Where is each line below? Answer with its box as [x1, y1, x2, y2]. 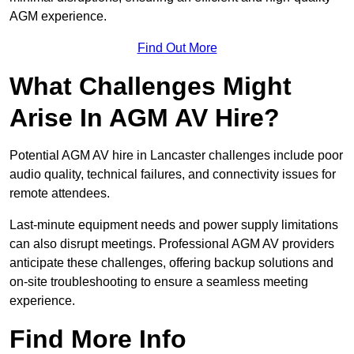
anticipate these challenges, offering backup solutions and [9, 256, 333, 270]
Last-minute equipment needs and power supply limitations [9, 218, 338, 232]
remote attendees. [9, 186, 110, 201]
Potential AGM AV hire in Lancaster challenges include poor [9, 149, 343, 163]
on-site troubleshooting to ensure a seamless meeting [9, 275, 308, 289]
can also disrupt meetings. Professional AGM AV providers [9, 237, 334, 251]
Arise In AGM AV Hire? [9, 104, 280, 133]
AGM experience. [9, 9, 107, 24]
